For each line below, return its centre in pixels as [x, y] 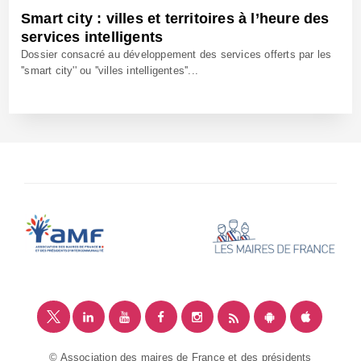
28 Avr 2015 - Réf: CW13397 [87, 171]
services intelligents [92, 37]
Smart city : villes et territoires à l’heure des [175, 18]
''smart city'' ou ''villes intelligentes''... [110, 70]
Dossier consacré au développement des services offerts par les [176, 54]
